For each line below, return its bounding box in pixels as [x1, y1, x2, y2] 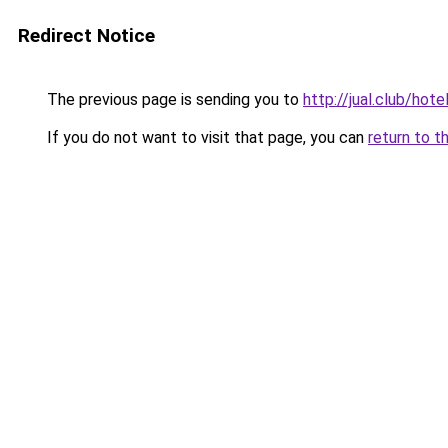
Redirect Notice [18, 24, 155, 47]
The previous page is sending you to [43, 90, 303, 109]
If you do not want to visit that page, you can [43, 128, 368, 147]
